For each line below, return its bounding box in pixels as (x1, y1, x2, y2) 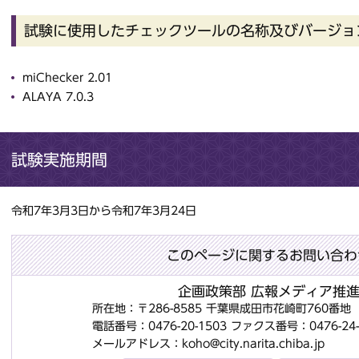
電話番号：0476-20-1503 (92, 320, 227, 332)
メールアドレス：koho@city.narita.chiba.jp (92, 337, 325, 349)
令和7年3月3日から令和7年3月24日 (11, 204, 196, 216)
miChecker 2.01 (22, 72, 112, 84)
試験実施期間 (11, 151, 107, 168)
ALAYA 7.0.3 (22, 91, 94, 103)
